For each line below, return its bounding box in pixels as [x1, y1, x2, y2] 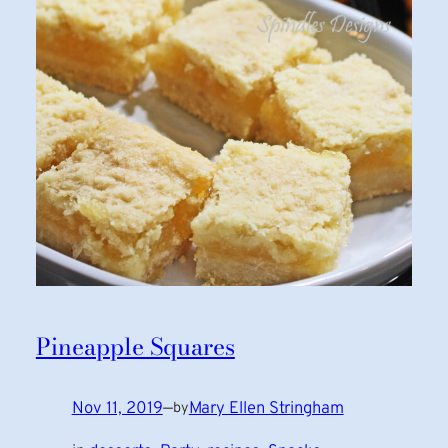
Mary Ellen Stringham [188, 397, 344, 419]
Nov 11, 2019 [71, 397, 163, 419]
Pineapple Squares [35, 328, 235, 364]
